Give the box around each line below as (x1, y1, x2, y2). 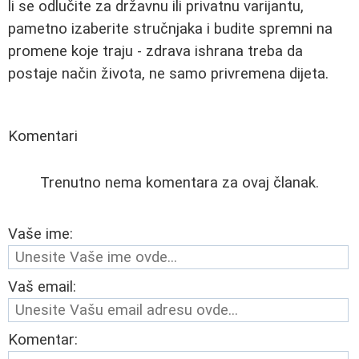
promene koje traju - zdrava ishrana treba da (8, 42, 303, 60)
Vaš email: (8, 277, 76, 296)
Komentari (8, 127, 78, 145)
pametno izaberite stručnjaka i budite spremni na (8, 19, 333, 38)
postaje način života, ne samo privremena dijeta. (8, 64, 329, 83)
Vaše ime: (8, 224, 73, 243)
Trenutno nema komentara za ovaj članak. (40, 173, 319, 192)
